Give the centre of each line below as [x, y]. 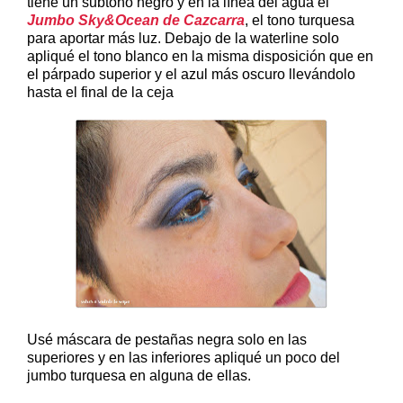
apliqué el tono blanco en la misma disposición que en [200, 56]
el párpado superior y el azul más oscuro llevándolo [191, 74]
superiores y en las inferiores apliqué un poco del [184, 357]
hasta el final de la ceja [100, 92]
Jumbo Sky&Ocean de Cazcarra [136, 20]
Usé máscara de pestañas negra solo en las [167, 339]
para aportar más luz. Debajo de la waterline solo [183, 38]
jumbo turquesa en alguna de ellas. [139, 375]
